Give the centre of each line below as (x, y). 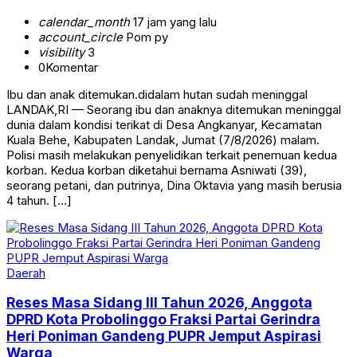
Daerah (26, 273)
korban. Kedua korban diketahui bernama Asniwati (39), (157, 170)
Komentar (72, 67)
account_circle (80, 37)
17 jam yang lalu (173, 22)
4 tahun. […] (39, 200)
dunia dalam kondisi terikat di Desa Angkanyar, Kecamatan (164, 124)
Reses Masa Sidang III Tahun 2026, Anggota (159, 303)
